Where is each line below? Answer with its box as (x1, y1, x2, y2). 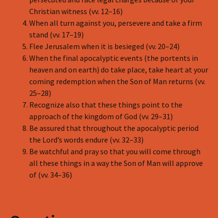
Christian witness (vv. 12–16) (29, 6, 123, 16)
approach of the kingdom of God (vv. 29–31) (29, 111, 173, 121)
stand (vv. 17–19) (29, 30, 84, 39)
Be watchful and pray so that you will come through (29, 146, 200, 156)
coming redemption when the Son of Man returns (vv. (29, 76, 205, 86)
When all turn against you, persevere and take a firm (29, 18, 202, 28)
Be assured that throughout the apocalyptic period (29, 123, 199, 133)
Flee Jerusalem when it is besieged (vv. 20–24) (29, 41, 180, 51)
